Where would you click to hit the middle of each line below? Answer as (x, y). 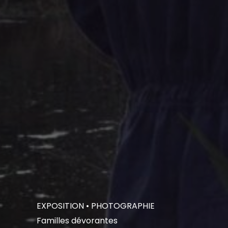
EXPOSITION (60, 206)
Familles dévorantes (77, 221)
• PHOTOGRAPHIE (119, 206)
